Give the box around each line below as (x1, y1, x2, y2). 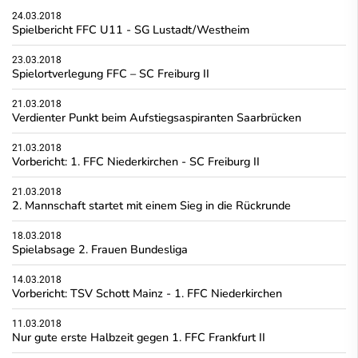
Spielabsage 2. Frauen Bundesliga (12, 241, 188, 257)
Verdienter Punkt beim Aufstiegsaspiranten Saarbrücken (12, 109, 301, 125)
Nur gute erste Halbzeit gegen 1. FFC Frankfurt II (12, 328, 265, 345)
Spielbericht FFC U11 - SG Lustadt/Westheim (12, 21, 249, 38)
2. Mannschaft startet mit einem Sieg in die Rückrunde (12, 197, 291, 213)
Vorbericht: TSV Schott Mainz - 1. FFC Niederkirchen (12, 284, 282, 301)
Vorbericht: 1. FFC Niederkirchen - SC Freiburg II (12, 153, 260, 169)
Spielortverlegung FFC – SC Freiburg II (12, 65, 209, 82)
